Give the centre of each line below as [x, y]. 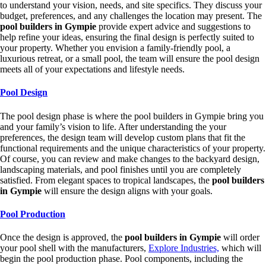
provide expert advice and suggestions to [175, 26]
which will [240, 248]
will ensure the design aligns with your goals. [128, 191]
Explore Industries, [184, 248]
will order [241, 237]
